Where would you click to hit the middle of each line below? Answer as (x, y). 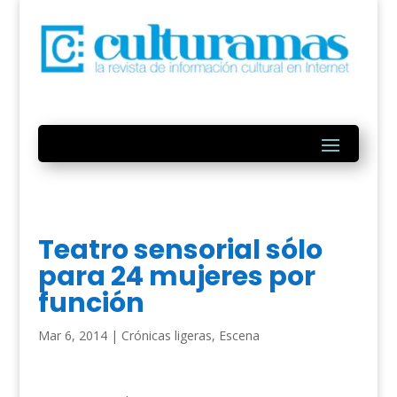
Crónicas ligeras (166, 336)
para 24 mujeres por (176, 277)
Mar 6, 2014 (72, 336)
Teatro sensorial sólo (180, 250)
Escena (239, 336)
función (91, 304)
